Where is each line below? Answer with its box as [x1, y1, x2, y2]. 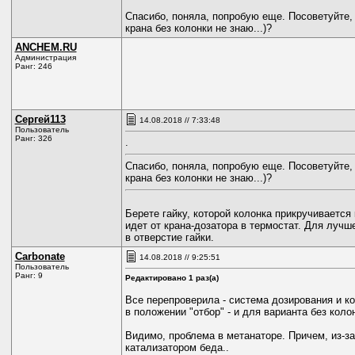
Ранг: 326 [14, 134, 52, 143]
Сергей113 [14, 113, 66, 125]
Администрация [14, 53, 76, 62]
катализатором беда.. [124, 342, 229, 353]
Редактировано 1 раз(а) [124, 273, 219, 282]
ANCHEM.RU [14, 41, 77, 53]
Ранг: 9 [14, 271, 43, 280]
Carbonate [14, 250, 65, 262]
